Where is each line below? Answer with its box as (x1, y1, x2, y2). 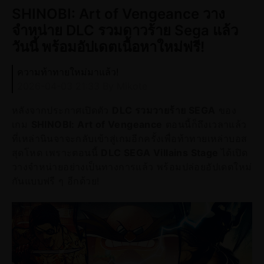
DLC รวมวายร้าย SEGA (112, 104, 216, 116)
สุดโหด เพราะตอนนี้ (12, 147, 101, 159)
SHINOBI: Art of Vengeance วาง (12, 5, 225, 22)
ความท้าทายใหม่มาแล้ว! (17, 66, 118, 78)
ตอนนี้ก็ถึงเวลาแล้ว (162, 118, 247, 130)
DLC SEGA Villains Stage (101, 147, 222, 159)
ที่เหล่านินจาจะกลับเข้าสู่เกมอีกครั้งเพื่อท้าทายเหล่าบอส (12, 133, 247, 144)
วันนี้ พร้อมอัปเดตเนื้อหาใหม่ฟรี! (12, 38, 204, 55)
